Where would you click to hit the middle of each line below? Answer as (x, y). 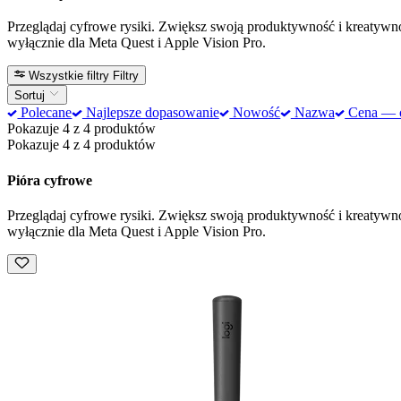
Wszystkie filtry (69, 75)
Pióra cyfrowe (50, 180)
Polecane (45, 113)
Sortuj (31, 96)
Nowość (255, 113)
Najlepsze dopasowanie (150, 113)
